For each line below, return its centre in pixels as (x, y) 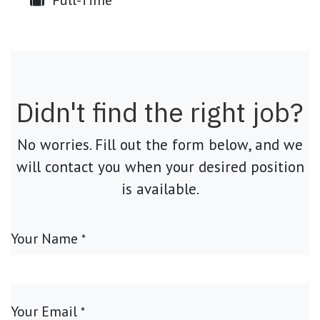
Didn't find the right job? (160, 112)
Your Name (44, 239)
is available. (160, 189)
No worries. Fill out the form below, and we (160, 145)
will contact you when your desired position (160, 167)
